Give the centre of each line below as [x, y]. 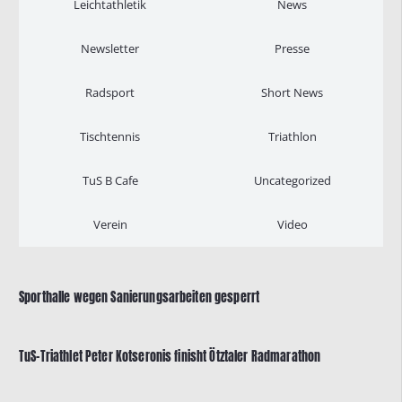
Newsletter [110, 48]
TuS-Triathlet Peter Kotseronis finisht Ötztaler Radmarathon [170, 356]
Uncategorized [292, 180]
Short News [292, 92]
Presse [292, 48]
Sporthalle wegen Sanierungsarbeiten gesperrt [140, 297]
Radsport [110, 92]
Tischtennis [110, 136]
